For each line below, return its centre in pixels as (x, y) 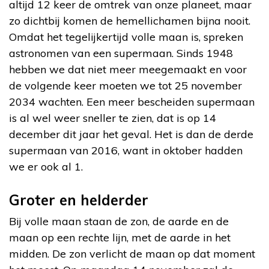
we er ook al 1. (46, 166)
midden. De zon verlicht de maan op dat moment (132, 253)
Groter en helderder (79, 200)
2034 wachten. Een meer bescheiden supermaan (132, 101)
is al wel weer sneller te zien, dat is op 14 (113, 118)
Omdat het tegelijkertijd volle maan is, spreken (126, 37)
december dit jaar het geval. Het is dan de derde (131, 134)
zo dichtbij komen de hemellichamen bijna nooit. (130, 20)
